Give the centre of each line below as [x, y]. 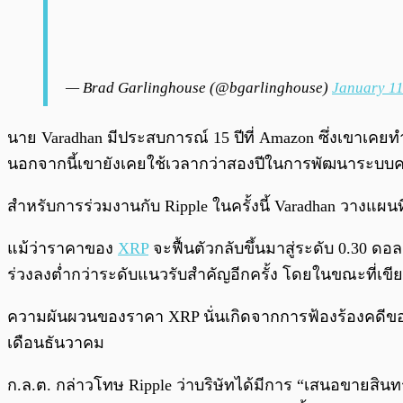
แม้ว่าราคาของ [63, 249]
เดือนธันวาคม [56, 343]
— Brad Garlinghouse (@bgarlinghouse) [199, 88]
